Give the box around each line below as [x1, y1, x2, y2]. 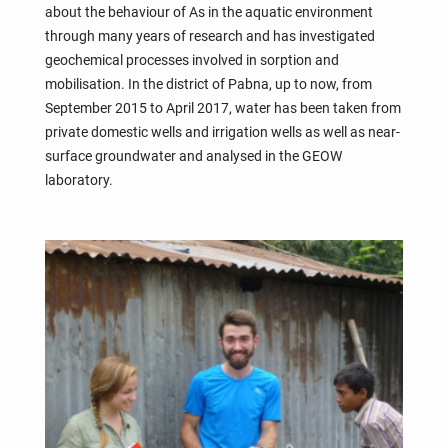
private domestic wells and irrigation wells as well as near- [44, 124, 400, 141]
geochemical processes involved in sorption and [44, 52, 339, 69]
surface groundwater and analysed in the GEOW [44, 148, 342, 165]
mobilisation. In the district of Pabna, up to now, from [44, 76, 372, 93]
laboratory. [44, 172, 113, 189]
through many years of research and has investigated [44, 28, 375, 45]
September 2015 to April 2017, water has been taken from [44, 100, 401, 117]
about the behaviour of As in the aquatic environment [44, 4, 373, 21]
